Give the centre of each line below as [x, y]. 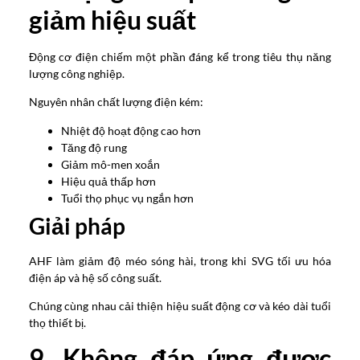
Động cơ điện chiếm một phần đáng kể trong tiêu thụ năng [180, 57]
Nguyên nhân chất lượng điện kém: [116, 102]
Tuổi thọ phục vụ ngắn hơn [127, 198]
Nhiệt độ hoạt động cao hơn [131, 130]
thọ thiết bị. [57, 323]
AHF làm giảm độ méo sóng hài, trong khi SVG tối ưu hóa [180, 260]
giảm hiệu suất [112, 20]
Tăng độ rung [94, 147]
